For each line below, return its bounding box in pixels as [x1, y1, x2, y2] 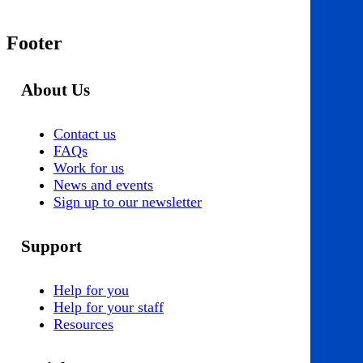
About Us [21, 80, 90, 100]
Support [21, 236, 82, 256]
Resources [53, 315, 113, 332]
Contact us [53, 125, 116, 142]
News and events [53, 176, 153, 193]
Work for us [53, 159, 124, 176]
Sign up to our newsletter [53, 193, 202, 210]
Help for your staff [53, 298, 164, 315]
